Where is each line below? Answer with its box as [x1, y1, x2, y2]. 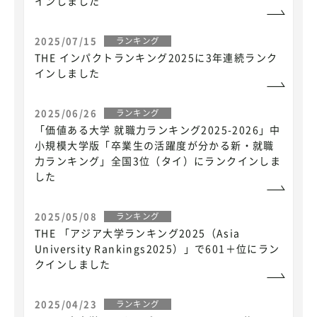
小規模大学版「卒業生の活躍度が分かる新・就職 [35, 137, 275, 152]
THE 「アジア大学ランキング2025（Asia [35, 225, 241, 240]
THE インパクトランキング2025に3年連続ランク [35, 50, 278, 64]
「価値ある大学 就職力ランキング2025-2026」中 [35, 122, 281, 137]
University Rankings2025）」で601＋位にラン [35, 241, 280, 255]
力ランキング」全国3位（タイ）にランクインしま [35, 153, 282, 168]
